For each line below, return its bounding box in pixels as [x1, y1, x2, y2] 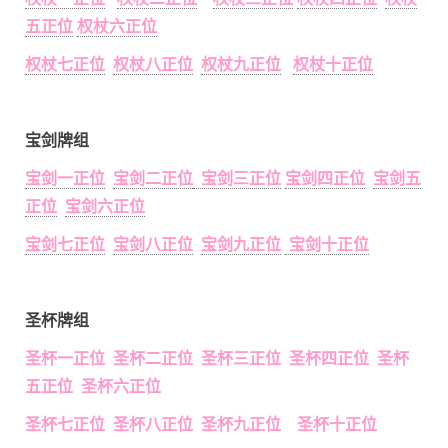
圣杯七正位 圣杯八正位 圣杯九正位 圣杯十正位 [25, 415, 377, 435]
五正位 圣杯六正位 [25, 377, 161, 397]
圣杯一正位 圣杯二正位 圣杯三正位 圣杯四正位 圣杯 [25, 349, 409, 369]
